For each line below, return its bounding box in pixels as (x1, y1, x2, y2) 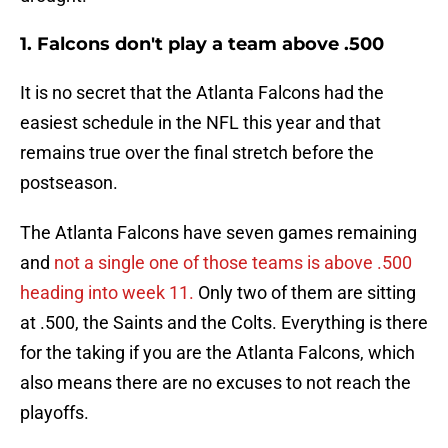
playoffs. (20, 402, 89, 424)
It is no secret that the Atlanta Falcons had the (20, 82, 384, 104)
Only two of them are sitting (194, 282, 416, 304)
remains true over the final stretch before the (20, 142, 374, 164)
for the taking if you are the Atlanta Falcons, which (20, 342, 415, 364)
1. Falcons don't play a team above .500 (20, 33, 384, 56)
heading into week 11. (20, 282, 194, 304)
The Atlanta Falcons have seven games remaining (20, 222, 417, 244)
